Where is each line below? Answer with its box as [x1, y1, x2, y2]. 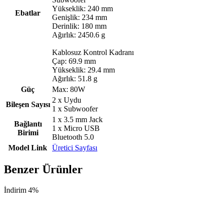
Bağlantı [14, 119, 42, 128]
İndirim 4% [4, 186, 38, 195]
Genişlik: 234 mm [52, 13, 107, 21]
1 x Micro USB [52, 124, 100, 132]
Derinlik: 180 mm [52, 21, 107, 30]
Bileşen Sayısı [5, 100, 50, 109]
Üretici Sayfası [52, 143, 97, 152]
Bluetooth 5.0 [52, 132, 94, 141]
